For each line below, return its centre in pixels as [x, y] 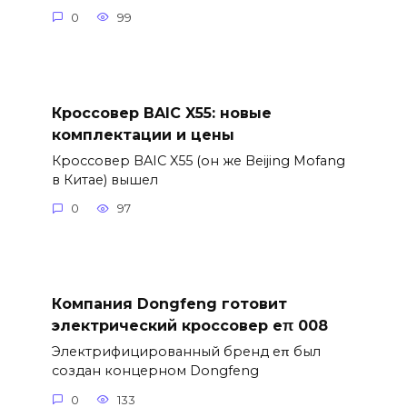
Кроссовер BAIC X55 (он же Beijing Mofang [198, 160]
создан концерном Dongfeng [155, 371]
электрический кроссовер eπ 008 [189, 326]
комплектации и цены [143, 134]
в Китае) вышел [104, 179]
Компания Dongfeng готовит [169, 304]
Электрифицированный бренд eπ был [186, 352]
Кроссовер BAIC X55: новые [161, 113]
